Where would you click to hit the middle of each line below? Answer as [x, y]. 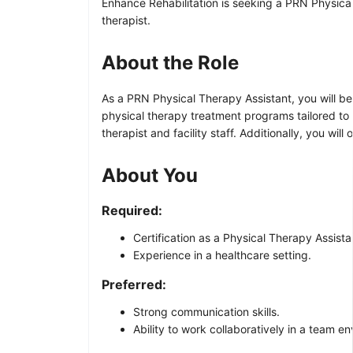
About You [150, 175]
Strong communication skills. [206, 311]
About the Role [170, 62]
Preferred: [134, 284]
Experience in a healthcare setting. [222, 255]
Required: [132, 210]
